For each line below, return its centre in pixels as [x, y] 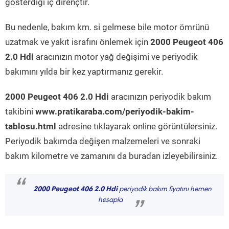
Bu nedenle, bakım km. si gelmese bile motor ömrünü [107, 27]
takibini [20, 111]
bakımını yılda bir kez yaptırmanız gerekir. [84, 72]
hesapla [110, 200]
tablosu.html [31, 126]
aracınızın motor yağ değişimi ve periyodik [116, 57]
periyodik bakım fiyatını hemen [164, 190]
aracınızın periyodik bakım [160, 97]
